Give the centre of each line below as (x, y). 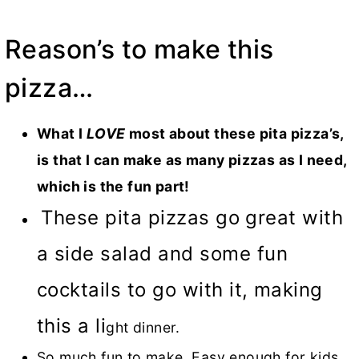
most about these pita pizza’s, (234, 134)
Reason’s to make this (139, 50)
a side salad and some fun (162, 254)
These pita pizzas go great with (192, 218)
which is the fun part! (113, 187)
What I (62, 134)
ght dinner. (143, 328)
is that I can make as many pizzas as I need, (192, 160)
